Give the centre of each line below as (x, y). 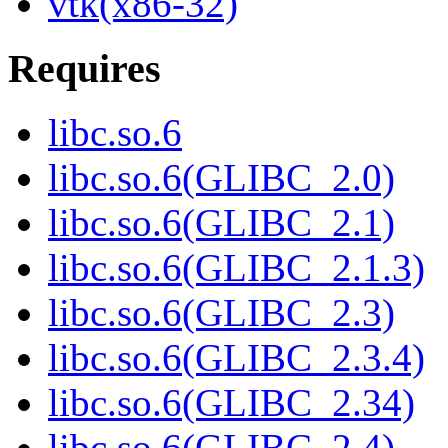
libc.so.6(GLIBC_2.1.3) (236, 268)
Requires (84, 68)
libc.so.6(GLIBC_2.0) (221, 178)
